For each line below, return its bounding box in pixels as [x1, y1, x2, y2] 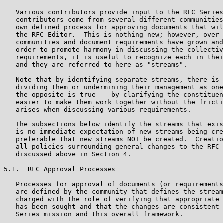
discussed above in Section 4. [4, 150, 131, 158]
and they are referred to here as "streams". [4, 60, 187, 68]
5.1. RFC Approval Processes [4, 165, 115, 173]
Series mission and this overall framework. [4, 210, 183, 218]
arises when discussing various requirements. [4, 105, 191, 113]
